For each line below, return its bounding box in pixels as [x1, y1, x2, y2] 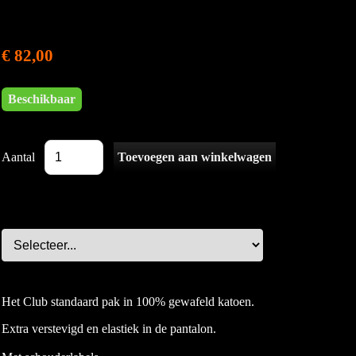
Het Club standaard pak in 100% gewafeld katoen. [2, 294, 254, 308]
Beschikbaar [8, 91, 75, 106]
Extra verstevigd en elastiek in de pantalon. [2, 321, 216, 335]
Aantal [2, 149, 35, 164]
